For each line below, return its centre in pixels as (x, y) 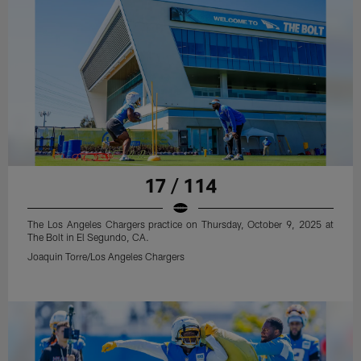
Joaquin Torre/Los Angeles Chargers (106, 257)
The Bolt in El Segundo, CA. (89, 237)
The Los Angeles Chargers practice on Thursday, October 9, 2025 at (180, 224)
